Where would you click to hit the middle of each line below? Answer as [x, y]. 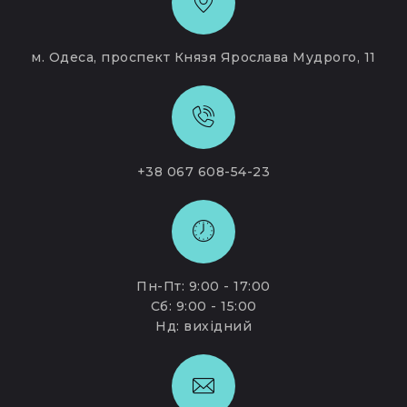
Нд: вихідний [203, 326]
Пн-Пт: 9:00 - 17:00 [203, 286]
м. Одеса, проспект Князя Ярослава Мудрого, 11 [203, 58]
